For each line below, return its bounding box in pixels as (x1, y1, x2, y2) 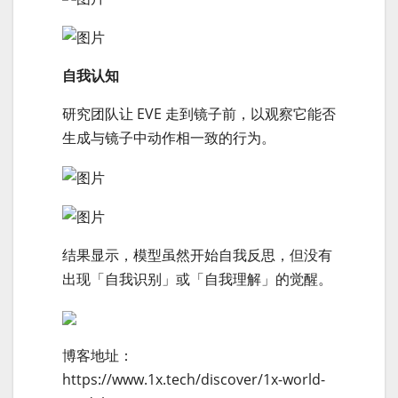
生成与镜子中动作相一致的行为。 (62, 128, 275, 148)
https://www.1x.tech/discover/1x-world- (62, 369, 325, 389)
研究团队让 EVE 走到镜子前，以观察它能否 (62, 104, 336, 124)
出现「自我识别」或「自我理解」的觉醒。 (62, 268, 332, 289)
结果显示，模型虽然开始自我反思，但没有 (62, 244, 332, 265)
